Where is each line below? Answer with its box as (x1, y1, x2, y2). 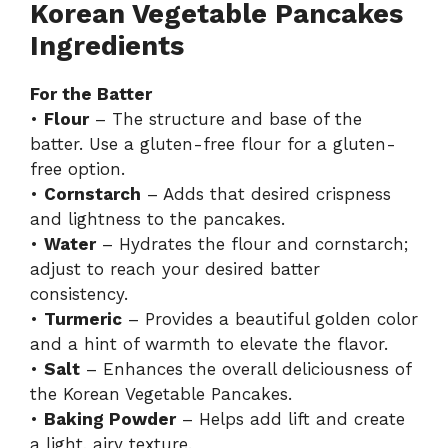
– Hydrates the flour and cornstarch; (96, 233, 408, 254)
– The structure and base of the (89, 108, 362, 129)
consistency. (30, 283, 128, 304)
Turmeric (44, 308, 122, 329)
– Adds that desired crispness (141, 183, 391, 204)
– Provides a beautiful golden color (122, 308, 418, 329)
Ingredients (30, 29, 184, 62)
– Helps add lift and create (176, 408, 405, 429)
